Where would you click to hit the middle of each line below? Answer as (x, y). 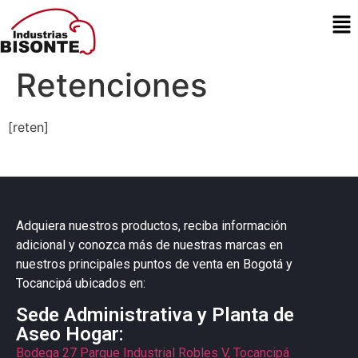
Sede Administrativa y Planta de (155, 314)
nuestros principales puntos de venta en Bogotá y (154, 265)
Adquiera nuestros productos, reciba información (151, 226)
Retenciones (111, 86)
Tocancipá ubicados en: (81, 284)
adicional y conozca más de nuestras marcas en (149, 245)
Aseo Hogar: (70, 334)
